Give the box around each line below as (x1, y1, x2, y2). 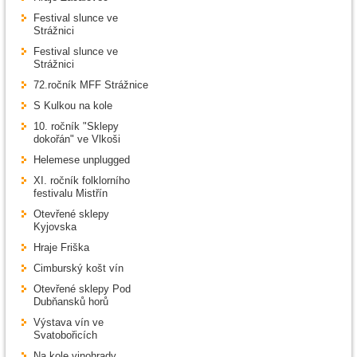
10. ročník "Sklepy (33, 120, 119, 133)
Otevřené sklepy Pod (33, 283, 131, 296)
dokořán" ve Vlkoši (33, 133, 120, 146)
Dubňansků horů (33, 296, 108, 308)
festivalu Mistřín (33, 187, 108, 200)
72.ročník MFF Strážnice (33, 79, 148, 92)
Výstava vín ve (33, 316, 104, 329)
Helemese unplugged (33, 154, 130, 167)
